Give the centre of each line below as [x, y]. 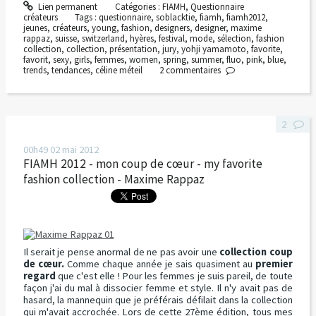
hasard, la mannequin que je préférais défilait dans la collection [158, 299]
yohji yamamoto [213, 49]
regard [39, 275]
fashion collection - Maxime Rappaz [114, 179]
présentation [133, 49]
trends [35, 71]
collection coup [256, 251]
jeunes [35, 28]
